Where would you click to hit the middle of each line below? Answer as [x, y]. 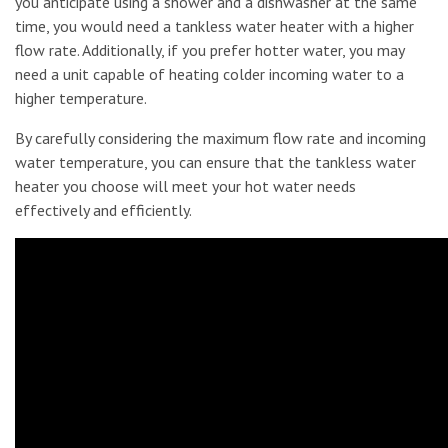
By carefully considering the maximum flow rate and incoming [220, 137]
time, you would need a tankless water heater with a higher [214, 25]
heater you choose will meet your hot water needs [185, 185]
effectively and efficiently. [103, 209]
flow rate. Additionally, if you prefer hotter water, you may [209, 49]
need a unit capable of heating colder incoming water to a [209, 73]
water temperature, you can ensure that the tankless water [215, 161]
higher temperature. [81, 97]
